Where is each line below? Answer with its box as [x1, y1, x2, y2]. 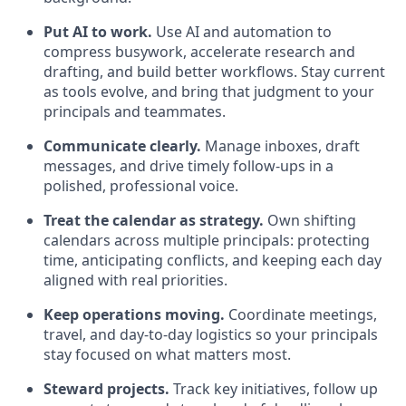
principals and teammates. [43, 101, 226, 121]
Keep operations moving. [43, 304, 225, 324]
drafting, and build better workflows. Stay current [43, 62, 385, 82]
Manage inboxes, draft [201, 136, 360, 156]
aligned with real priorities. [43, 270, 227, 290]
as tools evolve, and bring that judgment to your [43, 82, 374, 101]
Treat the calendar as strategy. [43, 210, 264, 230]
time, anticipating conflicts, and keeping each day [43, 250, 382, 270]
